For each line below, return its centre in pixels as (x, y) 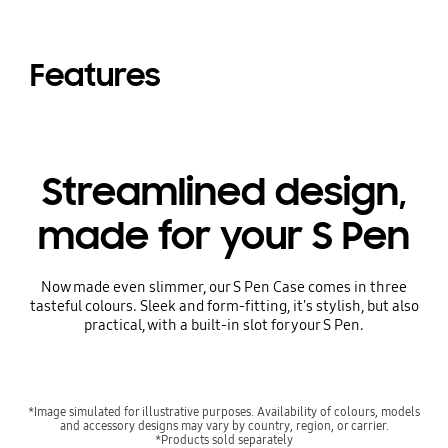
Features (95, 76)
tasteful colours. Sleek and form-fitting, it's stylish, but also (224, 305)
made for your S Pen (224, 235)
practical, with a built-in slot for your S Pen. (224, 324)
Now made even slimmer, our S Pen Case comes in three (224, 286)
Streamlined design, (224, 191)
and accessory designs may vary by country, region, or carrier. (224, 425)
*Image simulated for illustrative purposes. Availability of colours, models (224, 411)
